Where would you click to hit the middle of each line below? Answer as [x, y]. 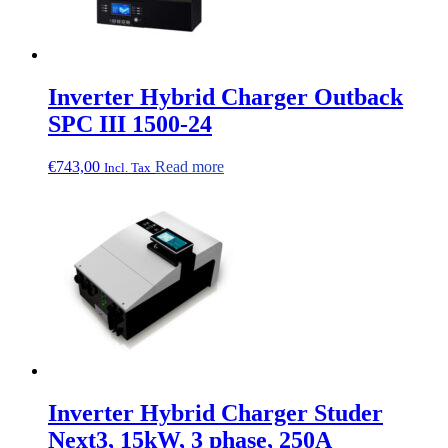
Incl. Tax [127, 168]
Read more [189, 167]
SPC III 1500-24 [130, 124]
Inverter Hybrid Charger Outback [225, 97]
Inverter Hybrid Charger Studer [215, 412]
